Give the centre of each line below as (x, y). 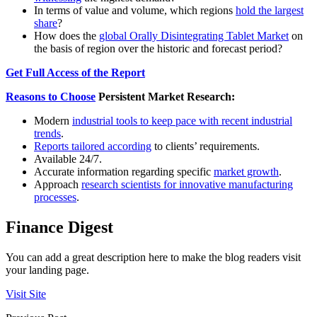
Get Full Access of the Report (75, 73)
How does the (67, 36)
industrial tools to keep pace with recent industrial (182, 121)
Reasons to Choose (51, 97)
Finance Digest (59, 227)
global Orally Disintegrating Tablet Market (194, 36)
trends (47, 134)
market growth (246, 172)
